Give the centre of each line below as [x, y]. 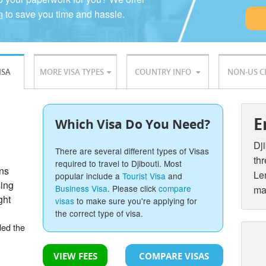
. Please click [133, 189]
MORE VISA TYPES [72, 72]
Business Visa [82, 189]
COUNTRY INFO [164, 72]
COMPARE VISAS [174, 256]
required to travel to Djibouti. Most [119, 164]
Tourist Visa [144, 176]
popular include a [89, 176]
